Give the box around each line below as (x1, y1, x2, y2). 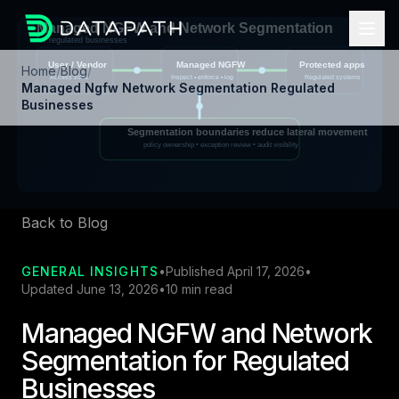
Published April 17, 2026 (165, 264, 305, 280)
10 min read (166, 281, 232, 297)
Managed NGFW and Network (21, 317, 373, 350)
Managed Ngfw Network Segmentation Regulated (21, 79, 335, 95)
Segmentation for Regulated (21, 345, 349, 378)
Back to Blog (21, 214, 108, 232)
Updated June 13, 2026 (21, 281, 159, 297)
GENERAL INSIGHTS (21, 264, 159, 280)
